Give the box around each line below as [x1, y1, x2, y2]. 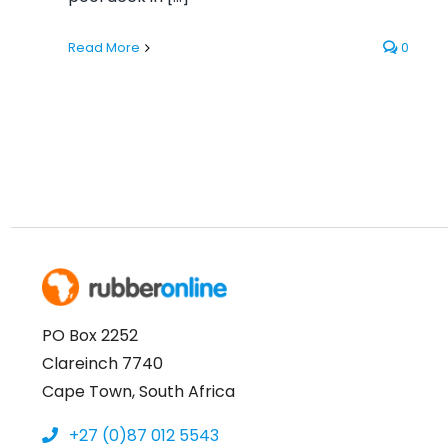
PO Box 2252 [41, 323, 138, 347]
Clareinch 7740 [41, 351, 163, 375]
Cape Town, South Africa [41, 379, 235, 403]
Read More [68, 38, 140, 58]
